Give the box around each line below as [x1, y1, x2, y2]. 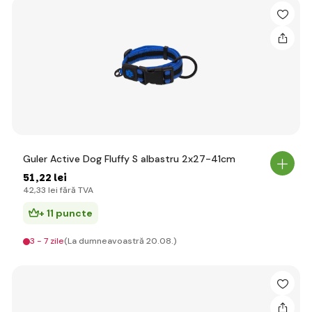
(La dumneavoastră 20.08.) [64, 235, 177, 247]
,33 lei [34, 185, 58, 196]
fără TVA [58, 185, 93, 196]
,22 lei [36, 171, 67, 185]
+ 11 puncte [39, 207, 93, 219]
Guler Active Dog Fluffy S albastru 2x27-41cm [23, 153, 235, 165]
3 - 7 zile [30, 235, 64, 247]
